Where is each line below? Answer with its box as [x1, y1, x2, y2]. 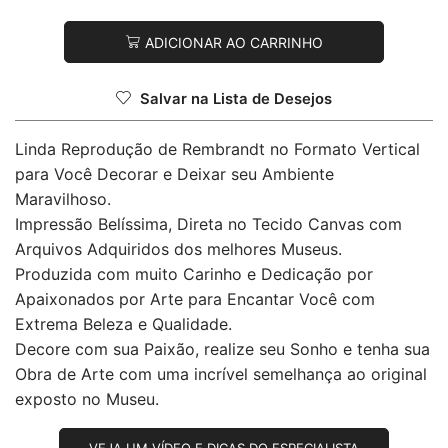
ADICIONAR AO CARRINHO [144, 33, 323, 51]
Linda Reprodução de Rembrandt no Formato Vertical [15, 139, 420, 160]
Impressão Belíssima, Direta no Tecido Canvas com [15, 214, 402, 235]
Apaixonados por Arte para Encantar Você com [15, 289, 375, 310]
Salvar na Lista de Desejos [140, 90, 332, 109]
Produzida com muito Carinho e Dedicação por [15, 264, 373, 285]
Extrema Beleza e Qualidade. [15, 314, 232, 335]
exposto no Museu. [15, 389, 159, 410]
